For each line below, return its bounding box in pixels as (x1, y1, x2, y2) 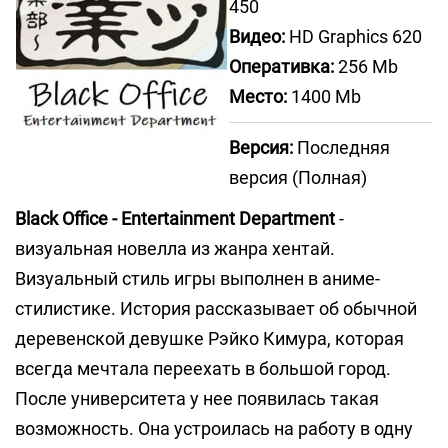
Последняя (293, 137, 390, 158)
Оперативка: (229, 56, 334, 77)
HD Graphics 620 (285, 26, 422, 47)
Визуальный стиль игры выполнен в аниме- (15, 268, 380, 289)
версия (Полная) (229, 167, 367, 188)
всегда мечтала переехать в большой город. (15, 358, 391, 379)
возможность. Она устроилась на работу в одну (15, 418, 413, 439)
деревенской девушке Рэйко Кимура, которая (15, 328, 404, 349)
